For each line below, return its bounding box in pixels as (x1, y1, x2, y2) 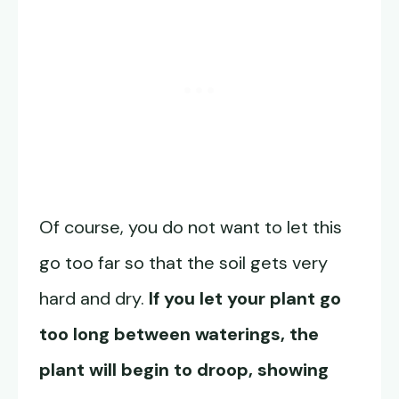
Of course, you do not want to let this (39, 216, 342, 240)
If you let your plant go (144, 287, 341, 311)
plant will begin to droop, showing (39, 358, 329, 382)
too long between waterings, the (39, 322, 319, 346)
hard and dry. (39, 287, 144, 311)
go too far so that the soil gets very (39, 251, 328, 275)
